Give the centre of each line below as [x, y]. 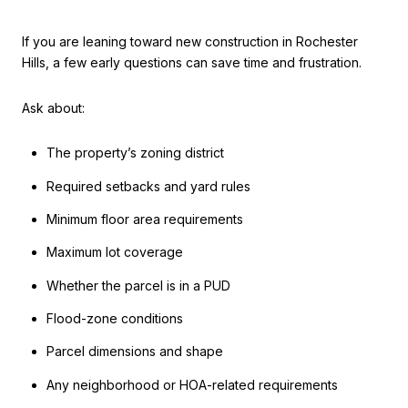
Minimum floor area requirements [144, 219]
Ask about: [53, 107]
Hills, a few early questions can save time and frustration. [192, 63]
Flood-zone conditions [114, 318]
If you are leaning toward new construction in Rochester [190, 42]
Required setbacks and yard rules [148, 186]
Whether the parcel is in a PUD [138, 285]
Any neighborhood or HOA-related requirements [192, 384]
